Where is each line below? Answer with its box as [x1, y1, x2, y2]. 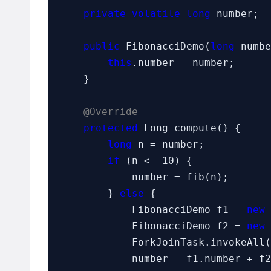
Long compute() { [138, 122, 241, 134]
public [83, 41, 120, 53]
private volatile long [83, 8, 211, 20]
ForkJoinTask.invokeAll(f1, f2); [59, 237, 132, 249]
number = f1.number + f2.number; [59, 253, 132, 265]
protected [83, 122, 138, 134]
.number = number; [132, 57, 235, 69]
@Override [83, 106, 138, 118]
